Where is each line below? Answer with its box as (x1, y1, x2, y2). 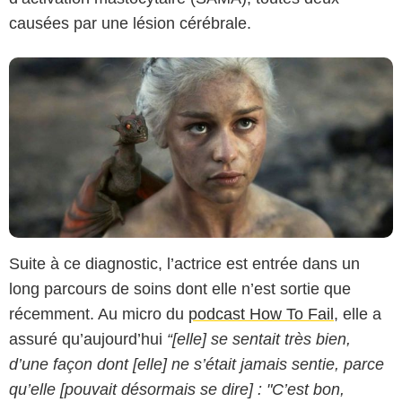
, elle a (334, 304, 381, 323)
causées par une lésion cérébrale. (9, 14, 256, 33)
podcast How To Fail (188, 304, 334, 323)
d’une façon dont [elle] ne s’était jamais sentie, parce (9, 354, 384, 373)
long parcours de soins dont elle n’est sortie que (9, 279, 351, 298)
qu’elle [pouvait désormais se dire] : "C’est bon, (9, 380, 345, 398)
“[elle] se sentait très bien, (167, 329, 351, 348)
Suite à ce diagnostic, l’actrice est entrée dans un (9, 254, 360, 273)
